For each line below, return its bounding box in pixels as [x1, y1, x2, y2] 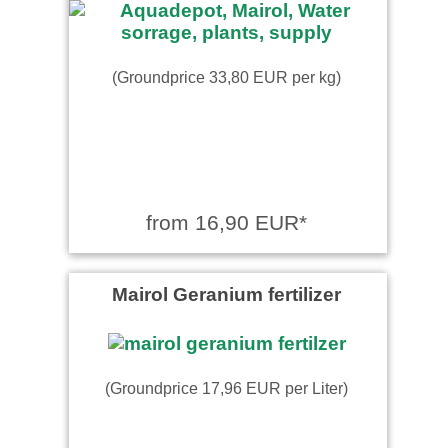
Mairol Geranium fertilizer [112, 282, 341, 305]
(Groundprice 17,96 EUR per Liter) [105, 378, 348, 397]
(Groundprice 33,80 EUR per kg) [112, 67, 341, 86]
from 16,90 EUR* [146, 210, 307, 234]
